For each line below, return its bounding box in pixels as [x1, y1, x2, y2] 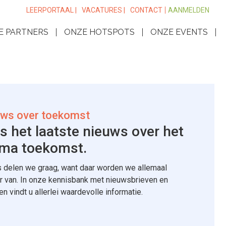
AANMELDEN [168, 6, 209, 14]
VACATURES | [82, 6, 125, 14]
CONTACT [130, 6, 162, 14]
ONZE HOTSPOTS [64, 27, 135, 37]
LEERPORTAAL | [26, 6, 77, 14]
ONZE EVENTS [150, 27, 208, 37]
